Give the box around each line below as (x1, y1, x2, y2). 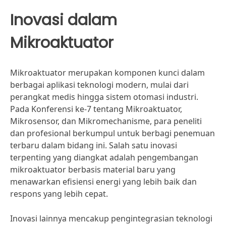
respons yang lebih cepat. (10, 188, 108, 199)
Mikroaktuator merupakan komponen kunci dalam (10, 67, 205, 78)
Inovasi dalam (10, 9, 117, 31)
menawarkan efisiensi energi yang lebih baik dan (10, 176, 197, 187)
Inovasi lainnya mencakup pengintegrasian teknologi (10, 213, 212, 224)
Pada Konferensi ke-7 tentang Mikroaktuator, (10, 103, 182, 115)
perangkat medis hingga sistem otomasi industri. (10, 91, 198, 102)
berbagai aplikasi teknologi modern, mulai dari (10, 79, 189, 90)
